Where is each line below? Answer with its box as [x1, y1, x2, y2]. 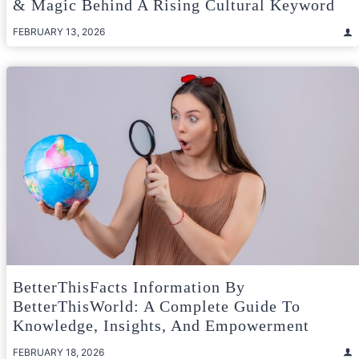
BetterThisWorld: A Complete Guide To [13, 296, 301, 315]
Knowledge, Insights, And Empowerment [13, 316, 309, 334]
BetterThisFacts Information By [13, 277, 245, 296]
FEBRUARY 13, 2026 [13, 26, 105, 38]
